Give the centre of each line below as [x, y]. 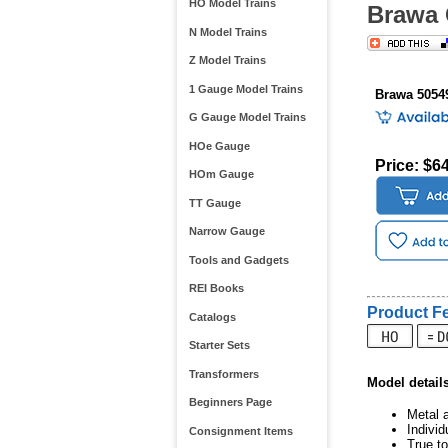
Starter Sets [219, 345]
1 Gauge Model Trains [245, 88]
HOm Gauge [221, 174]
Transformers [223, 373]
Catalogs [212, 316]
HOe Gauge [219, 145]
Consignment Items [240, 430]
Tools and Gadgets [238, 259]
